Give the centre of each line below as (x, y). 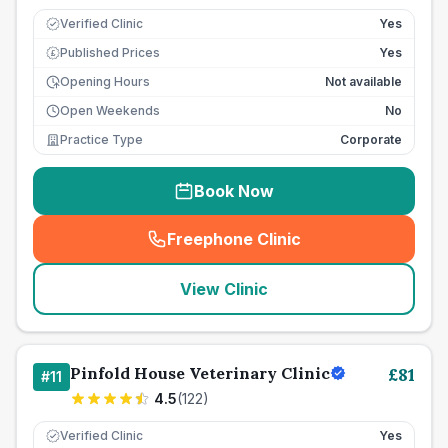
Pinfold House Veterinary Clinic (200, 373)
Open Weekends (110, 110)
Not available (363, 81)
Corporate (371, 139)
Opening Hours (105, 81)
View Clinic (224, 289)
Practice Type (101, 139)
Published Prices (110, 52)
